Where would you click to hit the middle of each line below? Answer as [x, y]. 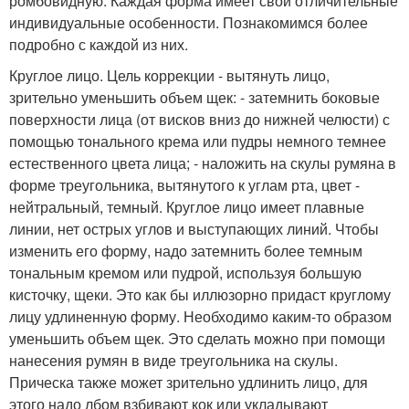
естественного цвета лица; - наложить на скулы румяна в [203, 163]
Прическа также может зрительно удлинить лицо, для [189, 382]
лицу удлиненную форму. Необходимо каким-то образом [200, 316]
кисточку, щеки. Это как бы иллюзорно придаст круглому [200, 294]
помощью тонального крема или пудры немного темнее [198, 141]
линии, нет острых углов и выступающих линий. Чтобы [194, 229]
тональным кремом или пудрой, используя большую [185, 273]
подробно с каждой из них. [99, 44]
